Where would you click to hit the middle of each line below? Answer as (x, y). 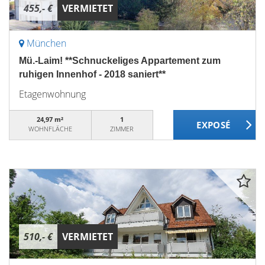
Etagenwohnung (52, 94)
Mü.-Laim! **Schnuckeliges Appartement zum (120, 61)
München (46, 43)
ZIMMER (122, 129)
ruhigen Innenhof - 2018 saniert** (92, 74)
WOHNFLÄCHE (50, 129)
